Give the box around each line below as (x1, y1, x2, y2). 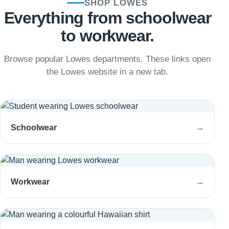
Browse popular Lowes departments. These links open (4, 54, 211, 64)
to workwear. (61, 27, 154, 45)
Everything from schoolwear (4, 9, 211, 27)
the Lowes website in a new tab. (47, 67, 168, 77)
